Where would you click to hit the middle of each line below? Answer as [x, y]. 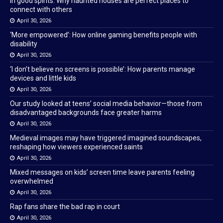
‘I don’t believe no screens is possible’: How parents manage [103, 69]
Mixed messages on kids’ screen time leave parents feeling [102, 172]
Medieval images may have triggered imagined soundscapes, [106, 138]
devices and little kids [43, 78]
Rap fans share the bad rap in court [65, 207]
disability [24, 44]
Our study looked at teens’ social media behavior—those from [106, 104]
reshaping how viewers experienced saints [76, 147]
